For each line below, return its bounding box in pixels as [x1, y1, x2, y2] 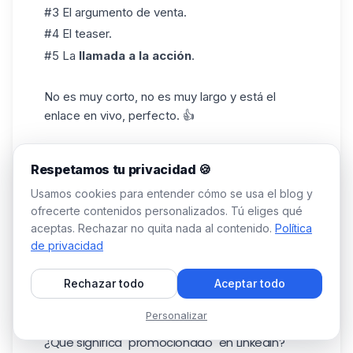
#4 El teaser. [44, 26, 112, 42]
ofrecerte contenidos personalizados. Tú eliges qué [31, 204, 303, 217]
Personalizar [146, 309, 207, 321]
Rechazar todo [64, 277, 144, 290]
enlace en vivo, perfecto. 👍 [44, 107, 195, 123]
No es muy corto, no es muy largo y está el [44, 88, 276, 104]
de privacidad [31, 239, 103, 252]
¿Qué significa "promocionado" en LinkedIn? [44, 333, 285, 351]
